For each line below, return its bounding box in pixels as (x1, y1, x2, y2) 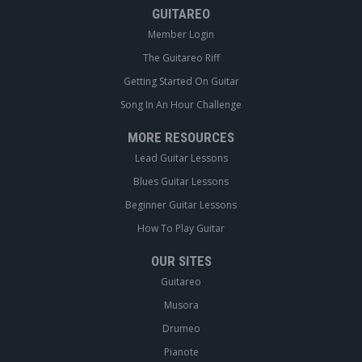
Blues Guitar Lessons (133, 174, 229, 188)
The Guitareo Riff (142, 50, 220, 65)
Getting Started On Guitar (123, 74, 239, 88)
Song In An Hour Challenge (120, 97, 242, 112)
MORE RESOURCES (128, 128, 234, 145)
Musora (163, 297, 199, 312)
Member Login (148, 27, 214, 41)
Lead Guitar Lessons (134, 150, 228, 165)
